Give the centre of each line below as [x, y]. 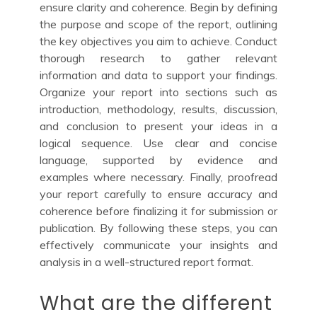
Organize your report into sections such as [158, 92]
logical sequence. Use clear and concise [158, 143]
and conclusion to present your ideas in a [158, 126]
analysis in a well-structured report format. [146, 261]
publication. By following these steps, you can [158, 227]
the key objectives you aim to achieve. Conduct [158, 41]
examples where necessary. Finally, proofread [158, 177]
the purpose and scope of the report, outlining [158, 24]
